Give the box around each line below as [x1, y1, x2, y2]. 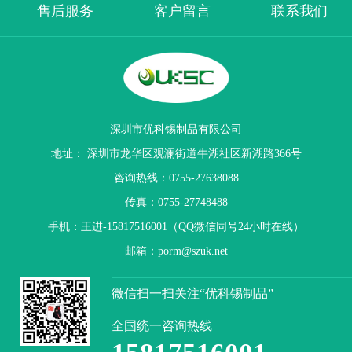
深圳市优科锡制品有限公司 [110, 123, 242, 136]
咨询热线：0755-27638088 [113, 172, 239, 185]
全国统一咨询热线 [111, 318, 212, 332]
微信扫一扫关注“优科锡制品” [111, 286, 273, 300]
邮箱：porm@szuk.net [124, 245, 228, 258]
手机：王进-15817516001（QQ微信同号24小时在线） [48, 221, 304, 233]
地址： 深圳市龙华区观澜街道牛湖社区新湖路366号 [50, 148, 302, 160]
